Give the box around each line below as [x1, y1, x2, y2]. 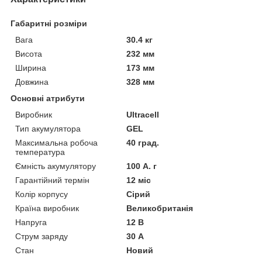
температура [15, 147, 65, 157]
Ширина [15, 63, 46, 73]
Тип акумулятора [15, 123, 81, 133]
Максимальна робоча [15, 137, 98, 147]
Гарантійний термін [15, 175, 89, 185]
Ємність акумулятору [15, 161, 96, 171]
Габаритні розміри [11, 18, 87, 28]
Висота [15, 49, 42, 58]
